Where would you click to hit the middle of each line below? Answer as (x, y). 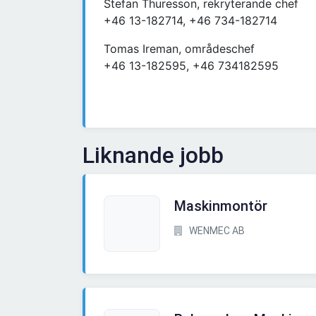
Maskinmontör (221, 206)
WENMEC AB (216, 231)
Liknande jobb (153, 156)
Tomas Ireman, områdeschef (179, 49)
